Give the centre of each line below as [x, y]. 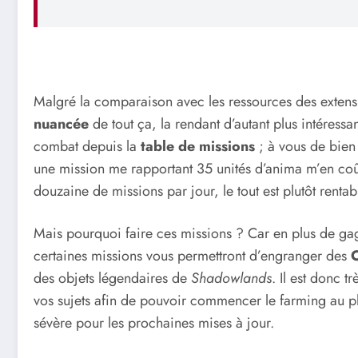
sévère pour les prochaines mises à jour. [154, 323]
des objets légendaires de [112, 278]
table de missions [198, 146]
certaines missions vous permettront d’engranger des [192, 256]
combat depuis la [87, 146]
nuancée [61, 123]
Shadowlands [231, 278]
